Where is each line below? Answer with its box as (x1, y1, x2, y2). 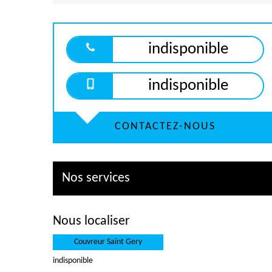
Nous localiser (53, 214, 130, 228)
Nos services (62, 171, 130, 185)
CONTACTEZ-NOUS (115, 121, 216, 132)
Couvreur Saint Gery (74, 237, 142, 246)
